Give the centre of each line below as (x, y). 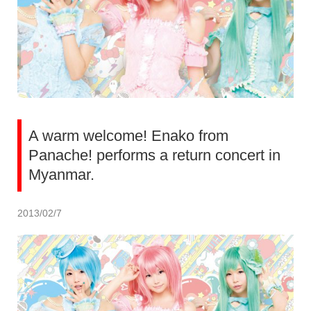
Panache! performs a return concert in (154, 155)
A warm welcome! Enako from (128, 136)
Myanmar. (61, 175)
